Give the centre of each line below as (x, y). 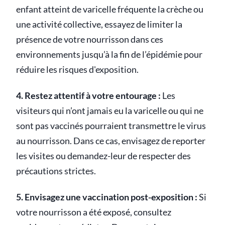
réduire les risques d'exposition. (77, 70)
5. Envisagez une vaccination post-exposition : (107, 197)
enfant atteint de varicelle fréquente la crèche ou (110, 10)
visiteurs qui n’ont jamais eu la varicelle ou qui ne (110, 111)
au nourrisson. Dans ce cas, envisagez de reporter (111, 141)
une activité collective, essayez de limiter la (99, 25)
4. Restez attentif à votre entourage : (88, 96)
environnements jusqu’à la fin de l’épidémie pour (109, 55)
